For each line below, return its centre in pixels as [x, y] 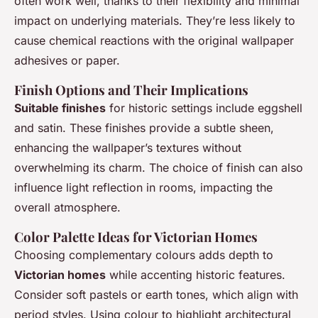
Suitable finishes [60, 108]
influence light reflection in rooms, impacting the [143, 188]
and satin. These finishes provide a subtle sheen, [144, 128]
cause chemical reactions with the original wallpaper [154, 41]
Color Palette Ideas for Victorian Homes [136, 237]
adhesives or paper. [67, 61]
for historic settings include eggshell [204, 108]
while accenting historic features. [196, 275]
